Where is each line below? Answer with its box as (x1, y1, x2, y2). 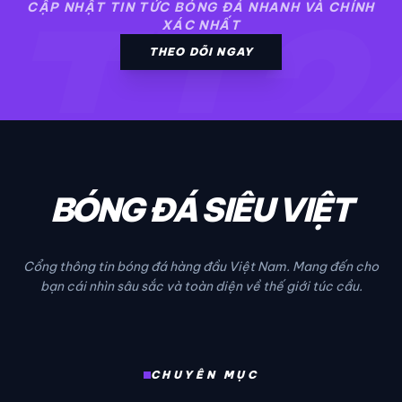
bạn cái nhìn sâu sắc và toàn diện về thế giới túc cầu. (39, 278, 363, 295)
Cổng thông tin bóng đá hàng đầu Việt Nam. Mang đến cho (23, 258, 379, 275)
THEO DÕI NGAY (148, 45, 254, 59)
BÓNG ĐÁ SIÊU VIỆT (49, 189, 353, 232)
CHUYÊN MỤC (150, 368, 259, 382)
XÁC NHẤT (161, 17, 241, 34)
